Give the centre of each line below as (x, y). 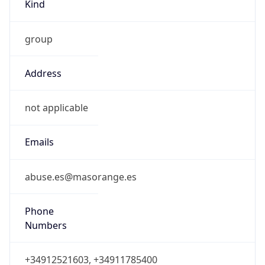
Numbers (46, 225)
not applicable (56, 108)
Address (43, 73)
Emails (39, 142)
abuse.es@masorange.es (80, 177)
